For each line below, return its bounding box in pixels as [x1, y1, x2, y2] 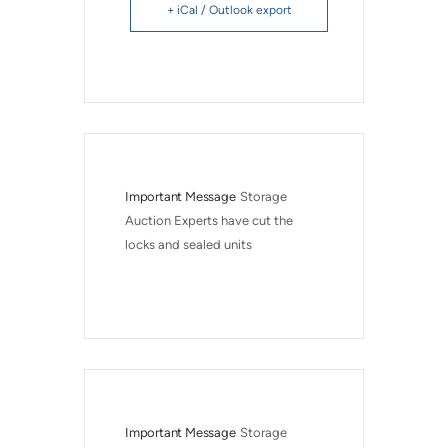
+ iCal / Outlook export [166, 2, 292, 17]
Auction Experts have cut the [125, 212, 296, 228]
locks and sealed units [125, 236, 252, 252]
